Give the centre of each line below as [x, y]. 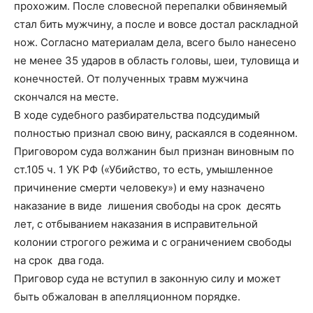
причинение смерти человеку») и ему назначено [139, 188]
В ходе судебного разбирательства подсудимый [137, 115]
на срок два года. [59, 260]
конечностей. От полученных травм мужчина [131, 79]
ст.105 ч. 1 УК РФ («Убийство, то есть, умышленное [144, 169]
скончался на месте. [66, 97]
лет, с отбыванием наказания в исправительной [136, 224]
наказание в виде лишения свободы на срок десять [147, 206]
